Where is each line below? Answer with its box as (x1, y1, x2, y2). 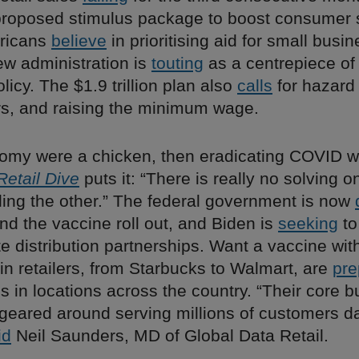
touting (151, 54, 204, 72)
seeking (278, 214, 338, 232)
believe (51, 31, 107, 50)
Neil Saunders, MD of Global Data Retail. (11, 326, 329, 345)
